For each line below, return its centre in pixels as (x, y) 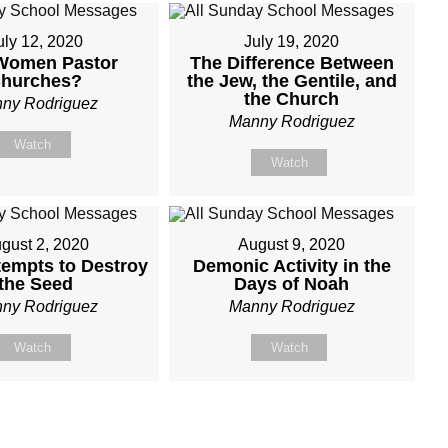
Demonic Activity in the (291, 266)
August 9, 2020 (292, 244)
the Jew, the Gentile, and (291, 81)
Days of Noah (292, 284)
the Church (292, 99)
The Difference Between (291, 63)
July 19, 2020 (292, 41)
